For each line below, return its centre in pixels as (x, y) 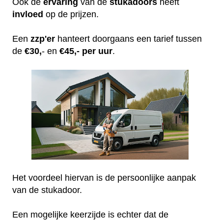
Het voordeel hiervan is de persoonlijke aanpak (104, 178)
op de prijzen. (72, 14)
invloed (28, 14)
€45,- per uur (86, 51)
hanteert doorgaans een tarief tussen (130, 39)
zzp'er (44, 39)
